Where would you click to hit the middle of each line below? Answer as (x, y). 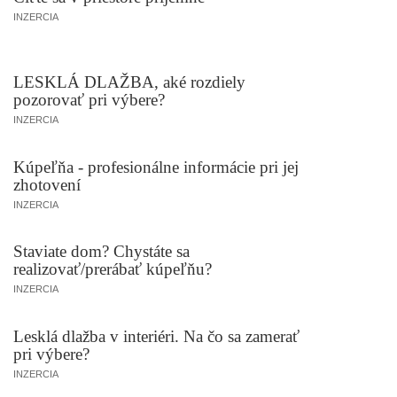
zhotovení (47, 184)
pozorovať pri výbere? (89, 99)
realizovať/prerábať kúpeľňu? (113, 269)
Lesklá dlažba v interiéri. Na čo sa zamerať (156, 337)
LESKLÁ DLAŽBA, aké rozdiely (129, 82)
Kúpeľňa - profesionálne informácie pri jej (156, 167)
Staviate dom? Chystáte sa (101, 252)
